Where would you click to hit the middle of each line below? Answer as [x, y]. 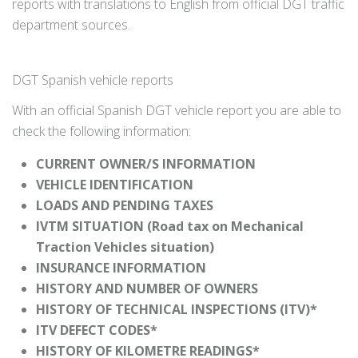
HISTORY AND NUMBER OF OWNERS [147, 289]
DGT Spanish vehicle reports [93, 80]
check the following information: [101, 131]
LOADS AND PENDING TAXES [125, 206]
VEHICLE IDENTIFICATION [115, 185]
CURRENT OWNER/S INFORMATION [146, 164]
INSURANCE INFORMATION [121, 268]
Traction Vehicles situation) [125, 247]
